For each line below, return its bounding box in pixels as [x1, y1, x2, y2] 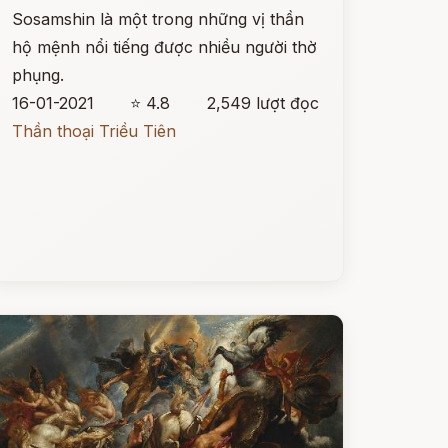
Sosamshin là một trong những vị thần [11, 9, 304, 29]
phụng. [11, 65, 64, 85]
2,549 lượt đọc [206, 93, 319, 113]
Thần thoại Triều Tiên [11, 121, 176, 141]
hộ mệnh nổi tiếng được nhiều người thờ [11, 37, 317, 57]
